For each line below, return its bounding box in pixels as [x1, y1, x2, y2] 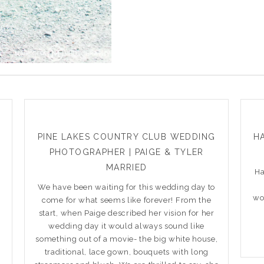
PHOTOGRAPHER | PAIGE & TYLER [49, 147, 204, 157]
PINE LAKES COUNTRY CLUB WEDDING [38, 131, 216, 141]
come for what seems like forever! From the [42, 195, 212, 204]
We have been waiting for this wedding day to [38, 182, 216, 192]
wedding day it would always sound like [48, 221, 205, 230]
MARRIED [105, 162, 147, 172]
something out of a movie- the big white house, [35, 234, 218, 243]
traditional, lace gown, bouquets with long [44, 247, 209, 256]
